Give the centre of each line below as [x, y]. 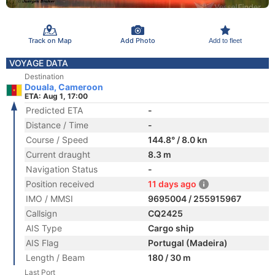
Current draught [58, 154]
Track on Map [50, 40]
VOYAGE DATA [39, 63]
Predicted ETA [54, 110]
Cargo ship [171, 228]
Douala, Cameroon [64, 87]
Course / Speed [57, 140]
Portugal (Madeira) [188, 243]
